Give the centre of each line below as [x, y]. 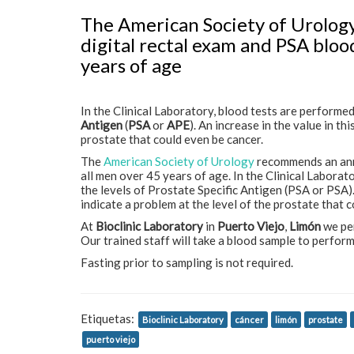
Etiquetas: [109, 318]
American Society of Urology [179, 161]
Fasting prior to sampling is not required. [187, 262]
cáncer [249, 320]
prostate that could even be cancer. [172, 139]
